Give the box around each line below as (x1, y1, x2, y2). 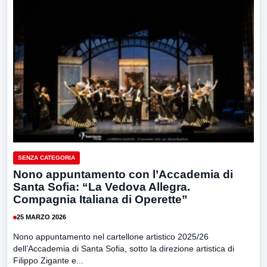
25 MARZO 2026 (17, 213, 66, 221)
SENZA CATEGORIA (18, 154, 75, 161)
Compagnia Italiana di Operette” (13, 193, 188, 206)
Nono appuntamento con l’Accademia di (13, 167, 233, 181)
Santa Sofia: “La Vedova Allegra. (13, 180, 190, 193)
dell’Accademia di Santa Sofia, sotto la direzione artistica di (13, 243, 234, 253)
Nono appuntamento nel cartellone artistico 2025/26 (13, 231, 209, 241)
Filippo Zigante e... (13, 255, 83, 265)
